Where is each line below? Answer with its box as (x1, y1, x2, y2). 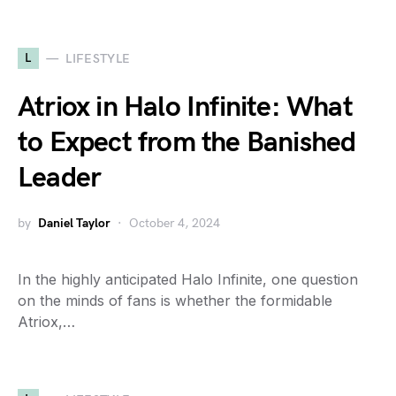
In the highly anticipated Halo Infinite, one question (18, 270, 358, 288)
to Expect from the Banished (18, 126, 356, 160)
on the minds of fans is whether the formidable (18, 292, 332, 309)
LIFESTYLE (65, 50, 131, 66)
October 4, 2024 (129, 216, 220, 231)
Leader (18, 161, 102, 195)
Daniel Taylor (38, 216, 110, 231)
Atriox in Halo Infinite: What (18, 90, 353, 125)
